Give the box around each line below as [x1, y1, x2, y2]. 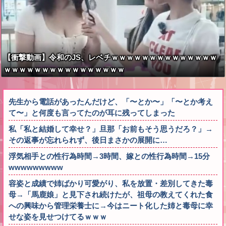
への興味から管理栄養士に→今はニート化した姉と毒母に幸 [9, 201, 213, 210]
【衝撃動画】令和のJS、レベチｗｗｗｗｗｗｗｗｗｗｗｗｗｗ [4, 53, 217, 62]
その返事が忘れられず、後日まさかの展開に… [9, 136, 167, 145]
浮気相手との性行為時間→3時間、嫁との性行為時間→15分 [9, 152, 210, 161]
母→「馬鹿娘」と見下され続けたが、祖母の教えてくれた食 [9, 190, 213, 199]
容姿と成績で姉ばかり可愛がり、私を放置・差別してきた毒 [9, 179, 213, 188]
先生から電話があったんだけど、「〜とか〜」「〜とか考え [9, 97, 213, 106]
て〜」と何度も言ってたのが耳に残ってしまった [9, 108, 175, 118]
